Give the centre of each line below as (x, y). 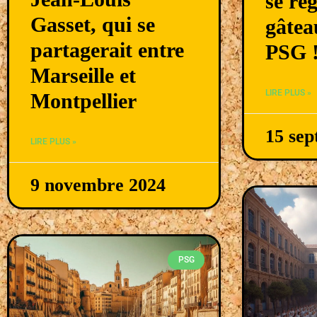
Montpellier (83, 101)
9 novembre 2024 (98, 185)
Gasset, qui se (93, 25)
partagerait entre (107, 50)
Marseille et (83, 76)
